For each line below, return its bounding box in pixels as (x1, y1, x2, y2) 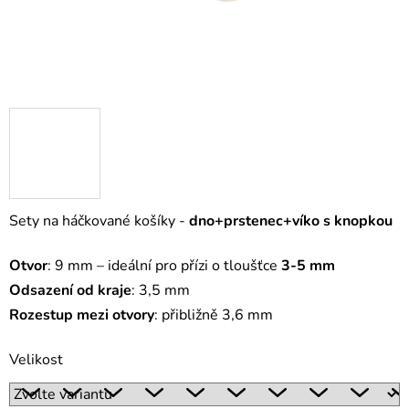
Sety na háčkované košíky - (9, 211, 189, 232)
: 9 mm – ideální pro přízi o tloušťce (47, 256, 281, 277)
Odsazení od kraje (9, 280, 131, 301)
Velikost (9, 350, 63, 371)
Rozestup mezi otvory (9, 305, 154, 326)
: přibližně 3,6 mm (154, 305, 273, 326)
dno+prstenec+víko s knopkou (189, 211, 393, 232)
